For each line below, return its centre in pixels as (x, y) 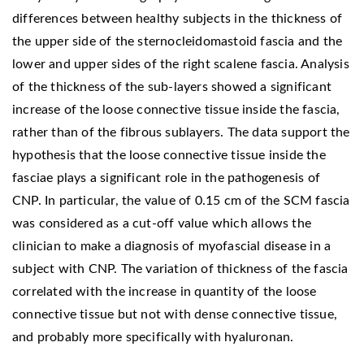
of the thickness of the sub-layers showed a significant (172, 87)
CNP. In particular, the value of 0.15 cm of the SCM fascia (181, 200)
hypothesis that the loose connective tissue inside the (169, 155)
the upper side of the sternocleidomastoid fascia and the (178, 41)
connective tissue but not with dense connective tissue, (175, 314)
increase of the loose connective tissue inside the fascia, (176, 109)
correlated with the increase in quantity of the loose (165, 291)
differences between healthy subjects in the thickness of (178, 18)
